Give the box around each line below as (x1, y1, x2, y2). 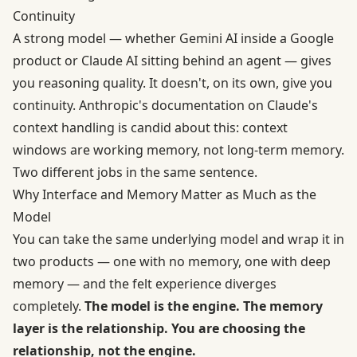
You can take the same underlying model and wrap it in (13, 230, 344, 249)
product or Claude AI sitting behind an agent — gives (13, 52, 331, 70)
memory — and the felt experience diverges (13, 275, 277, 293)
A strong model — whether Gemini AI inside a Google (13, 29, 334, 48)
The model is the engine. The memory (84, 297, 323, 316)
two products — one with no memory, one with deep (13, 253, 331, 271)
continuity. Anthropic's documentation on (13, 96, 267, 115)
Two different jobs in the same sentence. (13, 163, 257, 182)
